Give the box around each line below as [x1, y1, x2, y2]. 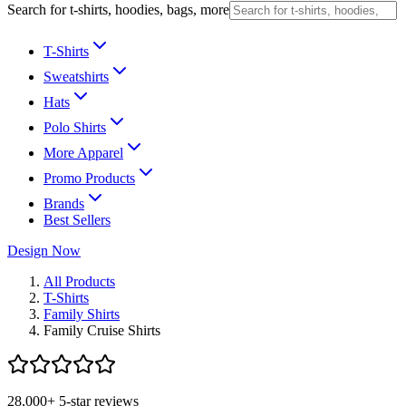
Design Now [7, 243, 81, 258]
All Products [43, 274, 115, 289]
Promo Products [43, 170, 135, 186]
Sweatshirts [43, 69, 109, 84]
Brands [43, 196, 84, 211]
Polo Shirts [43, 120, 106, 135]
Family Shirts [43, 306, 120, 322]
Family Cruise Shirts [43, 323, 160, 338]
